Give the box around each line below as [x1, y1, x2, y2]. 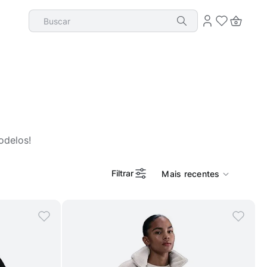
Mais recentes [162, 169, 220, 179]
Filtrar [111, 168, 133, 178]
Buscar [28, 8, 58, 20]
